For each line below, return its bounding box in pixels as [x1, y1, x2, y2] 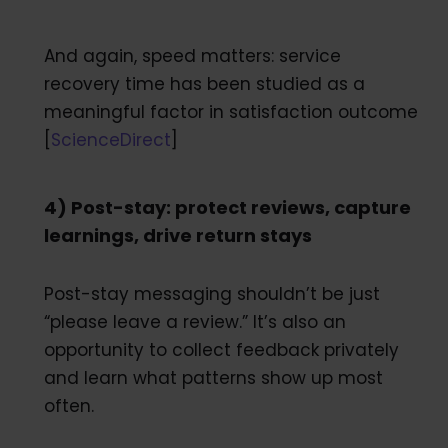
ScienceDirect [50, 127, 171, 152]
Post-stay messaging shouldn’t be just [43, 281, 380, 306]
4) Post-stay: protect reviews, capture [43, 194, 411, 220]
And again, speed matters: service [43, 43, 341, 68]
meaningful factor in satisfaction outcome [43, 99, 418, 124]
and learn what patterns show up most [43, 365, 383, 390]
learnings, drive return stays [43, 222, 312, 248]
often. [43, 393, 94, 418]
